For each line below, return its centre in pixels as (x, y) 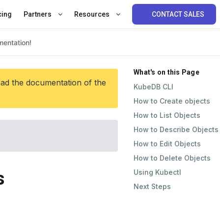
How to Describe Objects (176, 129)
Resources (92, 14)
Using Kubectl (157, 172)
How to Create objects (172, 101)
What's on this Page (166, 72)
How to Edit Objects (167, 144)
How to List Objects (167, 115)
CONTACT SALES (178, 14)
